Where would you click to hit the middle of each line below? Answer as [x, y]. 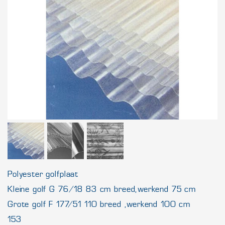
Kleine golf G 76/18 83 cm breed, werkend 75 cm [102, 189]
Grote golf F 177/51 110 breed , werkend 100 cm [99, 204]
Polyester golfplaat [43, 174]
